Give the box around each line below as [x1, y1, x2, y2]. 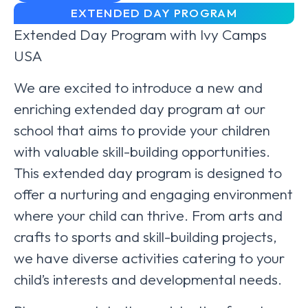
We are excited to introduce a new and [14, 78, 263, 96]
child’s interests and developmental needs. [14, 270, 282, 288]
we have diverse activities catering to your [14, 249, 285, 267]
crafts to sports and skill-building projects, [14, 228, 277, 245]
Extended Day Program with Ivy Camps [14, 25, 267, 43]
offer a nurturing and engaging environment [14, 185, 293, 203]
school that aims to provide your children [14, 121, 270, 139]
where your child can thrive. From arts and [14, 206, 283, 224]
